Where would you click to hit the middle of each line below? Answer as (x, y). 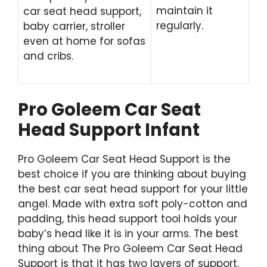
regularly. (180, 25)
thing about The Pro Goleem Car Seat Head (130, 248)
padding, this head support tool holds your (128, 218)
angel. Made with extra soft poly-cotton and (133, 204)
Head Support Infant (109, 130)
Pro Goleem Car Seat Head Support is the (124, 159)
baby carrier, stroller (74, 26)
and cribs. (48, 56)
